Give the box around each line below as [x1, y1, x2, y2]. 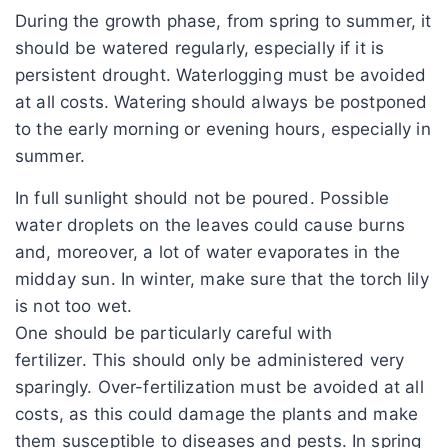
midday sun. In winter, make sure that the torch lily [15, 268, 429, 289]
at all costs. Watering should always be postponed [15, 91, 428, 112]
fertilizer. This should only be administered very [15, 349, 405, 370]
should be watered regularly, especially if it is [15, 37, 385, 58]
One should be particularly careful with [15, 322, 332, 343]
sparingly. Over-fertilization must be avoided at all [15, 376, 424, 397]
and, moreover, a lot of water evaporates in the [15, 241, 401, 262]
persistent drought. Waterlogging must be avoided [15, 64, 427, 85]
